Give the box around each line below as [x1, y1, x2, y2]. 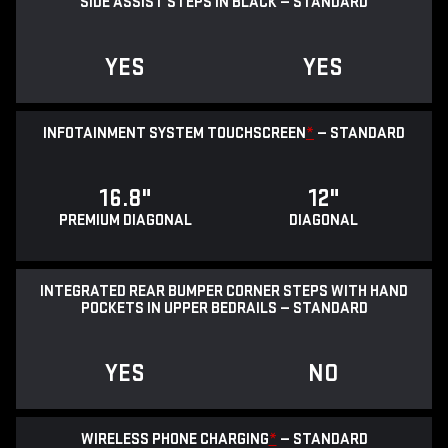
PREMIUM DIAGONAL [58, 211, 192, 231]
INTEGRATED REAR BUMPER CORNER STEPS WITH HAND [40, 282, 408, 302]
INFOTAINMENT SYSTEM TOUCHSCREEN [43, 124, 306, 144]
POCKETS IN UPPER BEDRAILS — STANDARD [80, 299, 368, 319]
